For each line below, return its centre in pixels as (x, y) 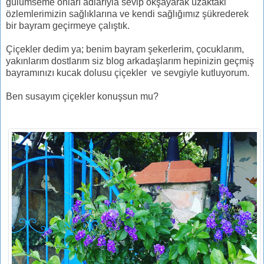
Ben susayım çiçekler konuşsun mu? (82, 96)
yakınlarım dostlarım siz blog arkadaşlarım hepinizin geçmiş (130, 61)
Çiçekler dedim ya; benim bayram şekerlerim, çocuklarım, (125, 49)
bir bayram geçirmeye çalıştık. (68, 25)
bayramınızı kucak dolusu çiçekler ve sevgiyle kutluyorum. (128, 72)
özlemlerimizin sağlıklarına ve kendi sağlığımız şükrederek (127, 14)
